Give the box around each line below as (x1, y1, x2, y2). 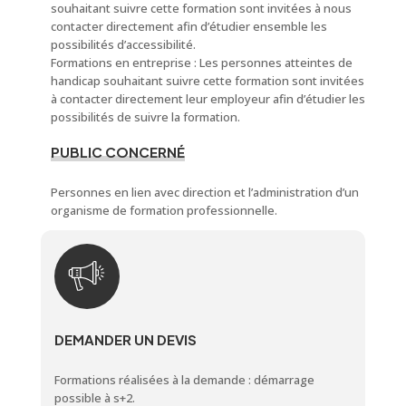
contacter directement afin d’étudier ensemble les (50, 17, 327, 34)
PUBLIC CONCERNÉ (50, 142, 185, 160)
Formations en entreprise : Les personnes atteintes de (50, 53, 353, 71)
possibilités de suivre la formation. (50, 108, 240, 125)
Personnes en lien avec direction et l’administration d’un (50, 183, 359, 200)
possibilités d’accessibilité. (50, 35, 196, 53)
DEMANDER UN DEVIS (53, 330, 197, 348)
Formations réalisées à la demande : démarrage (53, 371, 314, 388)
